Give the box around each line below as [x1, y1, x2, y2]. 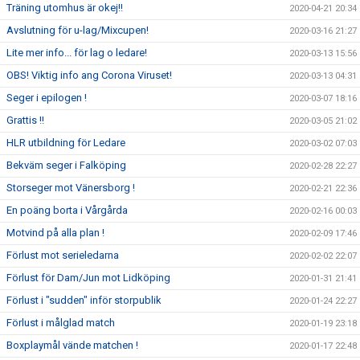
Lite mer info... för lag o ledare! [6, 47, 147, 59]
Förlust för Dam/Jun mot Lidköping [6, 272, 170, 284]
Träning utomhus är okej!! [6, 2, 123, 14]
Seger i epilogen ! [6, 92, 87, 104]
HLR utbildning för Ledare [6, 137, 125, 149]
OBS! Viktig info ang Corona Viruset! [6, 69, 172, 81]
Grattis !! [6, 114, 44, 126]
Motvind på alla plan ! [6, 227, 104, 239]
